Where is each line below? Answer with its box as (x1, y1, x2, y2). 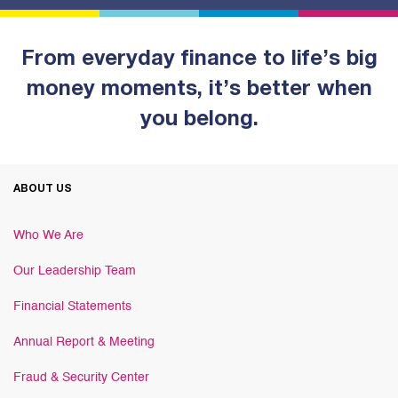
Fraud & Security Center (13, 370, 149, 384)
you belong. (139, 109, 259, 131)
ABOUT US (13, 183, 72, 195)
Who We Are (13, 228, 84, 242)
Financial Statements (13, 299, 131, 313)
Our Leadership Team (13, 264, 136, 277)
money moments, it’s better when (26, 79, 372, 101)
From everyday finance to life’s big (20, 49, 378, 71)
